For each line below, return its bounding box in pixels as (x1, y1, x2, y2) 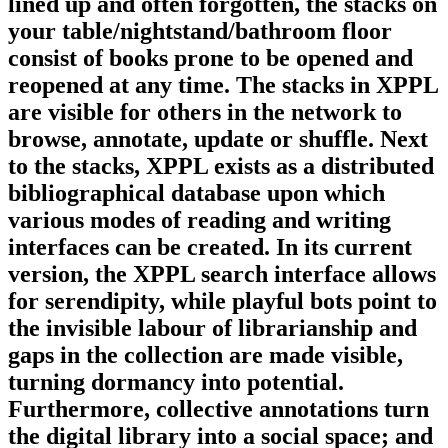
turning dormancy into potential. (8, 368, 344, 395)
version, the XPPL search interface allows (8, 260, 436, 287)
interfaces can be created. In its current (8, 233, 412, 260)
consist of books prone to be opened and (8, 44, 413, 71)
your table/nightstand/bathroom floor (8, 17, 392, 44)
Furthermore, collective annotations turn (8, 395, 429, 422)
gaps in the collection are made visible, (8, 341, 403, 368)
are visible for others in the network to (8, 98, 402, 125)
